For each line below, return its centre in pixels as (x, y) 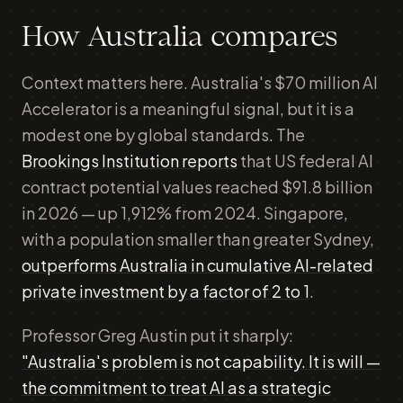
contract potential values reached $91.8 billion (197, 187)
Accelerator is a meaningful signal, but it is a (188, 108)
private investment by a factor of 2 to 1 (166, 291)
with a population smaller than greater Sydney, (198, 239)
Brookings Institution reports (130, 161)
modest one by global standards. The (163, 134)
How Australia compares (180, 38)
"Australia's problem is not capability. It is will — (201, 361)
